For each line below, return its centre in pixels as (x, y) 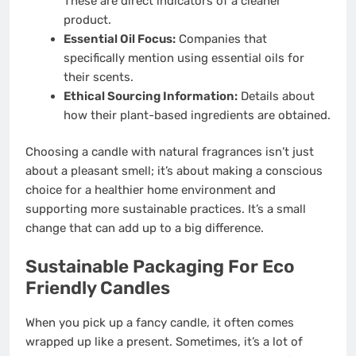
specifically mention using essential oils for (184, 58)
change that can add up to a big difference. (145, 228)
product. (87, 19)
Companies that (221, 39)
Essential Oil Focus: (119, 39)
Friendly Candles (98, 288)
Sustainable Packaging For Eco (160, 266)
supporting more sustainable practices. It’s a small (166, 209)
